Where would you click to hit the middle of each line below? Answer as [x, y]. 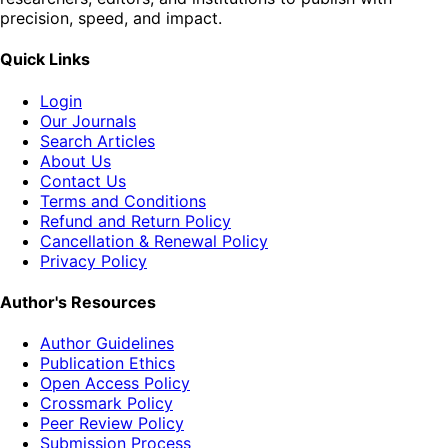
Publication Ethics [107, 363]
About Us [75, 160]
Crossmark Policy [106, 403]
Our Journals [88, 120]
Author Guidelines [107, 343]
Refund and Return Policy [135, 220]
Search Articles [97, 140]
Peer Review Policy [112, 423]
